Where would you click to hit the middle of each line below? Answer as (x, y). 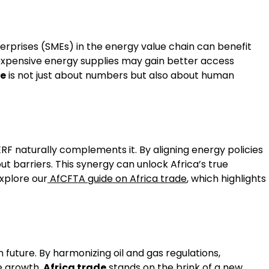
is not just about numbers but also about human (120, 76)
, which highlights (226, 178)
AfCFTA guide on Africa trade (117, 178)
